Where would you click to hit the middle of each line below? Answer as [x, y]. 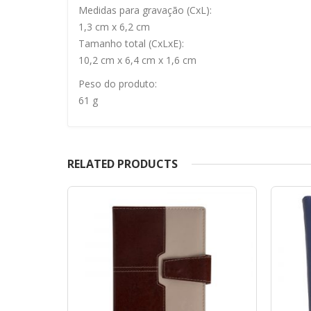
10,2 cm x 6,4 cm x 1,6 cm [137, 60]
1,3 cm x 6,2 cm [114, 26]
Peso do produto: [118, 83]
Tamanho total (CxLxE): [131, 43]
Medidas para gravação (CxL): [145, 10]
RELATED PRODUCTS [123, 163]
